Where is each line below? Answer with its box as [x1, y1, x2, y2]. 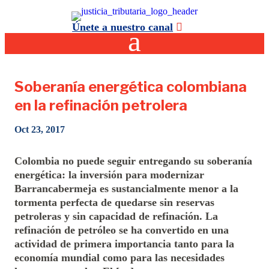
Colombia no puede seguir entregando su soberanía [14, 155, 253, 168]
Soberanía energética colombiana [14, 78, 247, 96]
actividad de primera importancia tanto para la [14, 238, 235, 250]
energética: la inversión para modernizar [14, 169, 205, 181]
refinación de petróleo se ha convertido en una [14, 224, 229, 237]
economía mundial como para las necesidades [14, 252, 225, 264]
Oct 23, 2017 [14, 124, 65, 135]
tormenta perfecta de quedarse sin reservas [14, 196, 215, 209]
